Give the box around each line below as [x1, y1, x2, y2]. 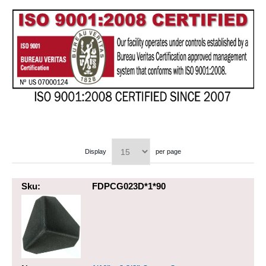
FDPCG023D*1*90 [92, 181, 166, 192]
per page [156, 148, 181, 156]
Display [85, 148, 106, 156]
